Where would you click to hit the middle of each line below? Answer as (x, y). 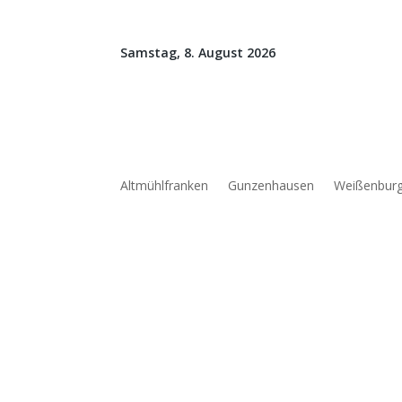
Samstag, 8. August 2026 (198, 52)
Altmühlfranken (165, 186)
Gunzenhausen (271, 186)
